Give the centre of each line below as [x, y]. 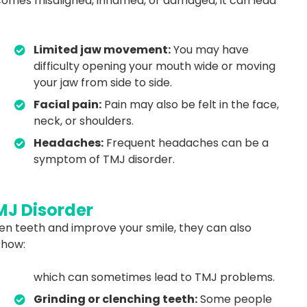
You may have [209, 49]
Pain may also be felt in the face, [190, 104]
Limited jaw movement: [102, 49]
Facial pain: [67, 104]
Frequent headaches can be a [186, 143]
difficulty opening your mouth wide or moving [154, 66]
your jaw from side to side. [102, 82]
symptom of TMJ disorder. [104, 159]
